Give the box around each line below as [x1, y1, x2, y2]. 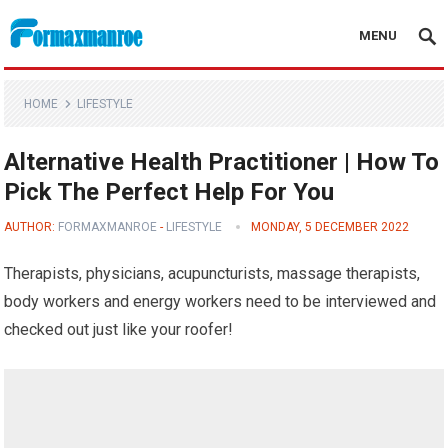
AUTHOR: [4, 220, 59, 234]
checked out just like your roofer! [4, 320, 234, 339]
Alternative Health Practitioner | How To [4, 148, 440, 176]
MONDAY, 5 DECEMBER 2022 [251, 220, 410, 234]
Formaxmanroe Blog [3, 64, 144, 83]
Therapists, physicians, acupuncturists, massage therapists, [4, 264, 421, 283]
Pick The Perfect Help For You [4, 178, 335, 206]
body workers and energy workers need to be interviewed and [4, 292, 437, 311]
